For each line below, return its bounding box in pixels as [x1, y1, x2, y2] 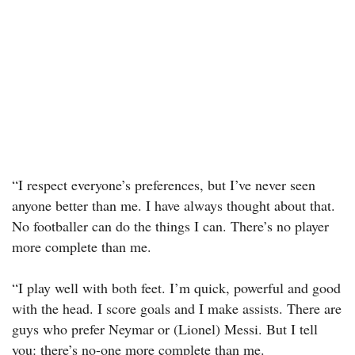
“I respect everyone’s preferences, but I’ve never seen [12, 175, 315, 195]
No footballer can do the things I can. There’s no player [12, 216, 329, 236]
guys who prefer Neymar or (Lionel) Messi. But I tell [12, 319, 318, 339]
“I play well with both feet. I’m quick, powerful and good [12, 278, 341, 298]
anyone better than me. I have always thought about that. [12, 196, 335, 216]
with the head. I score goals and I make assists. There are [12, 299, 342, 319]
